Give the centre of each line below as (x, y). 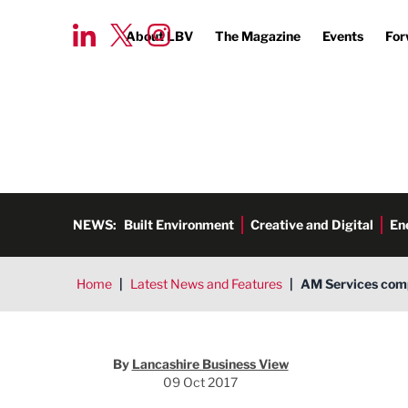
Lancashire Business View (210, 364)
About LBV (159, 36)
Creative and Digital (312, 224)
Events (343, 36)
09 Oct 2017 (200, 382)
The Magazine (258, 36)
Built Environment (179, 224)
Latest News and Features (206, 284)
